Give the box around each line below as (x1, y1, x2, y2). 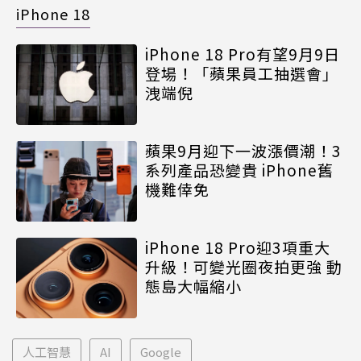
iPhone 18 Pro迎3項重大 (145, 235, 330, 258)
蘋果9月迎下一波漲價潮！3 (145, 139, 342, 161)
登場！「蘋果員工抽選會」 (145, 61, 338, 84)
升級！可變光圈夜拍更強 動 (145, 255, 342, 277)
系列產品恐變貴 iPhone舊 (145, 158, 334, 180)
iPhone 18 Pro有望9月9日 (145, 42, 340, 64)
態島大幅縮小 (145, 274, 242, 297)
